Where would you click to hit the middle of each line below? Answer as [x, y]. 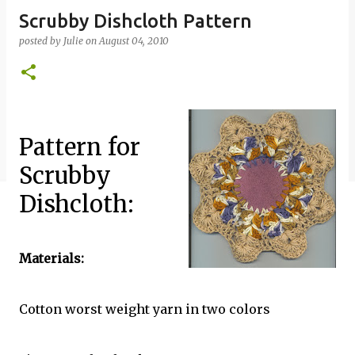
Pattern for [80, 147]
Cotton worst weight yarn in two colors [145, 309]
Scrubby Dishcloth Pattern [136, 21]
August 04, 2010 [134, 41]
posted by [41, 41]
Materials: [52, 258]
